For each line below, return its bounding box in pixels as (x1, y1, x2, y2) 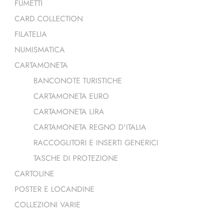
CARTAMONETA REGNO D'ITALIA (33, 121, 146, 133)
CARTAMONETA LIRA (33, 106, 104, 117)
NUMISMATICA (15, 44, 65, 55)
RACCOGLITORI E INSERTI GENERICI (33, 137, 158, 148)
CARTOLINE (15, 168, 54, 179)
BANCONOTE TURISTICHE (33, 75, 122, 86)
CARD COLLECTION (15, 13, 83, 24)
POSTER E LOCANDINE (15, 183, 94, 195)
